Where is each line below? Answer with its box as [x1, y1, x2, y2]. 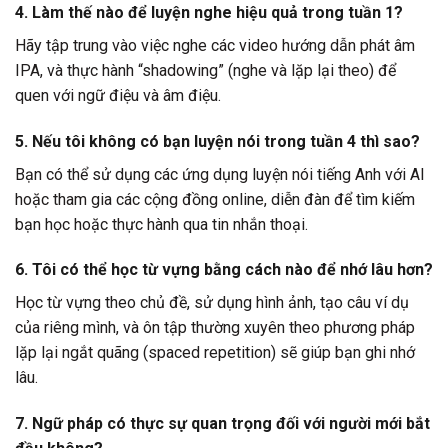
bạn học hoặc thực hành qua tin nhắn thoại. [15, 214, 308, 234]
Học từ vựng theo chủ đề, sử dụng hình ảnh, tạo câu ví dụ [15, 293, 409, 313]
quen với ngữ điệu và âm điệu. [15, 85, 221, 105]
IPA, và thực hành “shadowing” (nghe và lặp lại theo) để [15, 60, 396, 80]
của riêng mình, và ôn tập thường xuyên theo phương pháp [15, 318, 415, 338]
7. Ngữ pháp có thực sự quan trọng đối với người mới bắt [15, 414, 430, 434]
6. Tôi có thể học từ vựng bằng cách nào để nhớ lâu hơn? [15, 260, 433, 280]
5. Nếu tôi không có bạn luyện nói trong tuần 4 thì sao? [15, 131, 420, 151]
